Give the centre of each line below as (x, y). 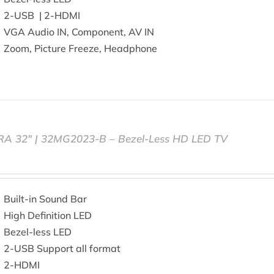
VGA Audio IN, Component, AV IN (79, 32)
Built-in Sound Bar (46, 199)
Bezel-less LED (38, 232)
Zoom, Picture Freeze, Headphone (81, 48)
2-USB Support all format (62, 248)
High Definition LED (48, 215)
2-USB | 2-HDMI (42, 15)
